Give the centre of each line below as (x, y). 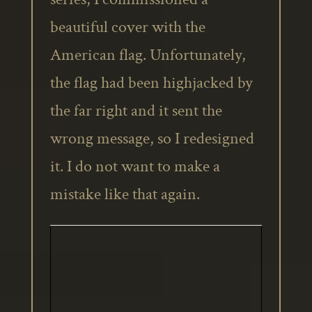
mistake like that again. (125, 194)
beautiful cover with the (127, 27)
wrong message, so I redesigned (152, 138)
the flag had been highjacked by (151, 83)
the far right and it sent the (136, 110)
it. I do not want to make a (135, 166)
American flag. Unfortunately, (148, 55)
